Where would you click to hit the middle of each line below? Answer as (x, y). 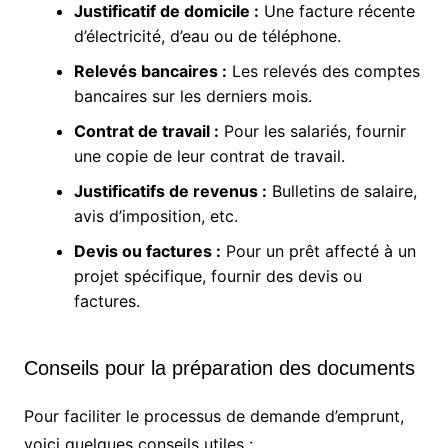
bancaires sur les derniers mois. (192, 96)
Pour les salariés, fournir (312, 131)
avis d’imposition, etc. (155, 216)
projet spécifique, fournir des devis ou (217, 276)
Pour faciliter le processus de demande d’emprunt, (213, 416)
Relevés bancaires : (150, 71)
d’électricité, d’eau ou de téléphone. (207, 36)
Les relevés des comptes (323, 71)
